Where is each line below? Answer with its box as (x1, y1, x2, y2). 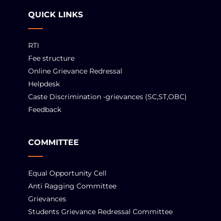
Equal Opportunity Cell (28, 169, 107, 178)
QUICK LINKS (28, 10, 83, 19)
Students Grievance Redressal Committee (28, 207, 173, 216)
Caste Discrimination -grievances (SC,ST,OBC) (28, 92, 187, 101)
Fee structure (28, 54, 74, 63)
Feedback (28, 105, 61, 114)
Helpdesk (28, 79, 60, 88)
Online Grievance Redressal (28, 67, 122, 75)
